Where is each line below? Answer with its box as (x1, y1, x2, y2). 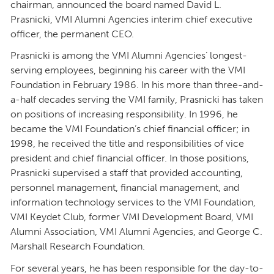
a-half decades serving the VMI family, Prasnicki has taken (10, 94, 263, 106)
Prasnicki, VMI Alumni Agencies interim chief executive (10, 13, 253, 25)
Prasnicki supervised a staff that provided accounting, (10, 167, 243, 179)
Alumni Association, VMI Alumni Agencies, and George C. (10, 226, 262, 238)
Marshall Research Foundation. (10, 240, 145, 253)
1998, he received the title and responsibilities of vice (10, 138, 244, 150)
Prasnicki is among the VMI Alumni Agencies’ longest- (10, 50, 247, 62)
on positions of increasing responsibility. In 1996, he (10, 108, 238, 120)
